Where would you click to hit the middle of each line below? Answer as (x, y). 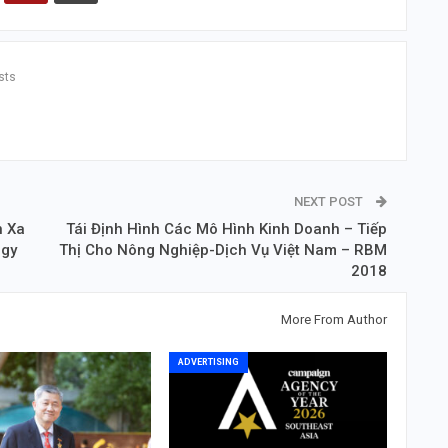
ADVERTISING (208, 362)
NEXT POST (329, 202)
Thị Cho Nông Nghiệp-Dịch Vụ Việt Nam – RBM (222, 250)
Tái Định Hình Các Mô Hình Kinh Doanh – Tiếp (226, 229)
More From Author (333, 320)
